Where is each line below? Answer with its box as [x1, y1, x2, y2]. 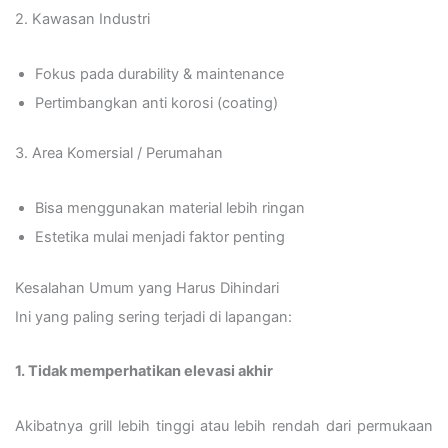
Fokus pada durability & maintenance [35, 64, 284, 83]
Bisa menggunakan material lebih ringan [35, 198, 305, 217]
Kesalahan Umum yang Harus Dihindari [15, 278, 279, 297]
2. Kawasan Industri [15, 10, 150, 29]
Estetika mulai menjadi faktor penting [35, 227, 285, 246]
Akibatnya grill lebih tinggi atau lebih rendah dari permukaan [15, 416, 433, 435]
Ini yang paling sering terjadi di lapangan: [15, 307, 292, 326]
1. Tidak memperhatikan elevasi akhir [15, 362, 273, 381]
